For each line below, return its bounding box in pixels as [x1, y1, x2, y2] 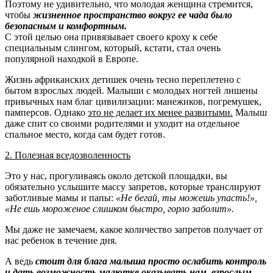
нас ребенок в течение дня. [5, 235, 117, 246]
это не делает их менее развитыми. [88, 107, 233, 118]
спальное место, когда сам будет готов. [5, 129, 165, 140]
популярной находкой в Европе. [5, 53, 138, 64]
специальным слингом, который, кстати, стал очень [5, 42, 221, 53]
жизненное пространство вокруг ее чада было [33, 9, 232, 20]
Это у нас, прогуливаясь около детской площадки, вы [5, 170, 227, 181]
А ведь [5, 255, 35, 266]
